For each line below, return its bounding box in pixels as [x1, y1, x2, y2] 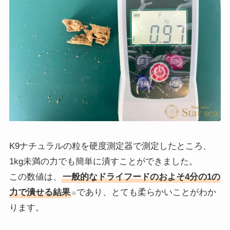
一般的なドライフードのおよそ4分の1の [62, 171, 220, 182]
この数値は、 [9, 171, 62, 182]
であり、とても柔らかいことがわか [76, 187, 216, 197]
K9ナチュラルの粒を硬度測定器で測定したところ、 [9, 141, 212, 151]
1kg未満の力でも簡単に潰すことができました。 [9, 156, 198, 166]
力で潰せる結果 [9, 187, 70, 197]
